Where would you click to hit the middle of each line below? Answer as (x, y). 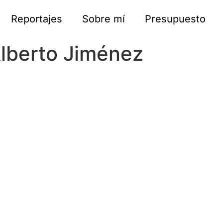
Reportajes (37, 19)
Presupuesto (175, 19)
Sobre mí (104, 19)
